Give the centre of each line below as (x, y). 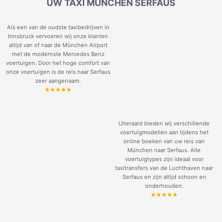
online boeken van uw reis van (164, 141)
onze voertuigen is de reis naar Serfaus (58, 72)
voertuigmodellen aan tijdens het (164, 133)
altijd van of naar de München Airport (58, 45)
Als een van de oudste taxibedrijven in (58, 28)
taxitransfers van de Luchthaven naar (164, 168)
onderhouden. (164, 186)
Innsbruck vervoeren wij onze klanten (58, 36)
